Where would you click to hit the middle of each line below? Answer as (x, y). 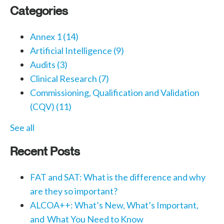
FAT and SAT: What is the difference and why (118, 177)
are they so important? (74, 191)
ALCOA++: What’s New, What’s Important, (114, 205)
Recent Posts (45, 151)
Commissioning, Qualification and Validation (115, 93)
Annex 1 (46, 37)
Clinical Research (64, 79)
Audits (43, 65)
